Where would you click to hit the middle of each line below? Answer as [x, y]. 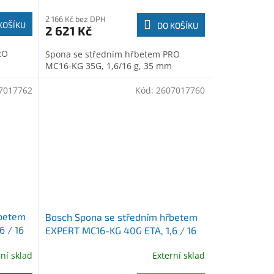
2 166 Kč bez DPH [75, 19]
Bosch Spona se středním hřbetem [121, 217]
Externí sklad [178, 256]
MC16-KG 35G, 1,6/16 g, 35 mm [108, 65]
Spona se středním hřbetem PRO [112, 54]
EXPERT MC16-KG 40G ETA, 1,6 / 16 [120, 230]
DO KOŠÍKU [177, 25]
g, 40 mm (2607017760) [98, 243]
